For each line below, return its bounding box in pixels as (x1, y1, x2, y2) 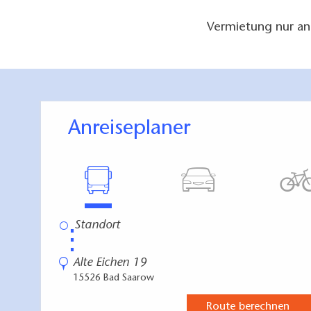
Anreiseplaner (81, 118, 190, 140)
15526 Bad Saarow (73, 273, 154, 283)
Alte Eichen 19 (73, 256, 146, 269)
